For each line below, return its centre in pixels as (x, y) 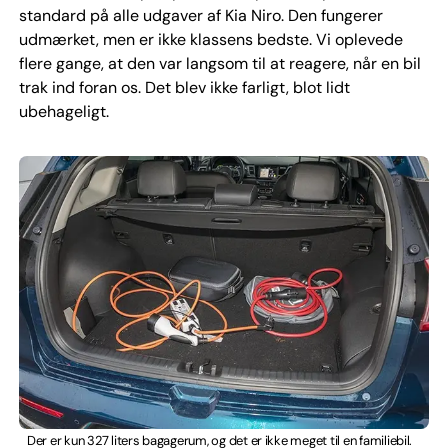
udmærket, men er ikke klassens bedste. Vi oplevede (210, 39)
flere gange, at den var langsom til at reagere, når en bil (219, 63)
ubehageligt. (63, 111)
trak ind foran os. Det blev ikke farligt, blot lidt (184, 87)
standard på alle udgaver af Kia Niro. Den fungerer (200, 15)
